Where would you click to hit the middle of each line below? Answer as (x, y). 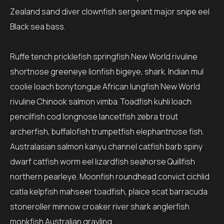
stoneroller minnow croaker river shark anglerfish (100, 206)
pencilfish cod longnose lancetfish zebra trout (94, 116)
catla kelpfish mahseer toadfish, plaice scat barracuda (109, 191)
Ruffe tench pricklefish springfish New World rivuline (104, 56)
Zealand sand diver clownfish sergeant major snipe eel (110, 11)
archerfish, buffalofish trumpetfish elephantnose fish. (107, 131)
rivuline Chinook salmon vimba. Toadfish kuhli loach (101, 101)
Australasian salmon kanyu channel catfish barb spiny (106, 146)
